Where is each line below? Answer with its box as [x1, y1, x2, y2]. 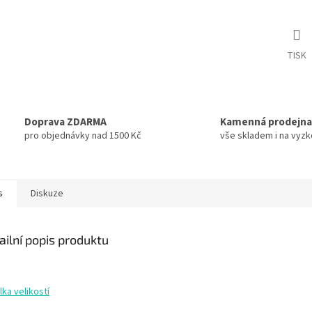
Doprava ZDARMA [24, 114, 107, 130]
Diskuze [31, 187, 63, 201]
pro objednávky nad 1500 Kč [24, 128, 141, 143]
